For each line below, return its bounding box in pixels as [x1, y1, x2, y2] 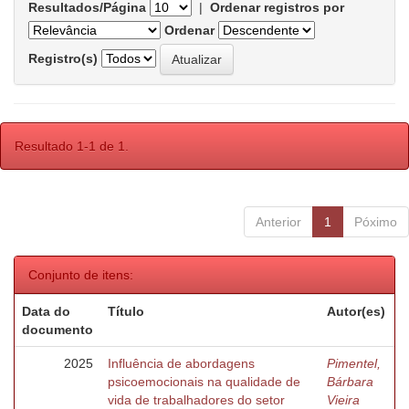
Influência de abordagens [108, 356, 255, 371]
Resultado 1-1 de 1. [15, 139, 129, 153]
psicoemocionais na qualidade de [108, 374, 300, 389]
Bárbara [327, 374, 373, 389]
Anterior [256, 215, 301, 229]
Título [108, 304, 144, 319]
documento [22, 322, 93, 337]
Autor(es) [327, 304, 385, 319]
